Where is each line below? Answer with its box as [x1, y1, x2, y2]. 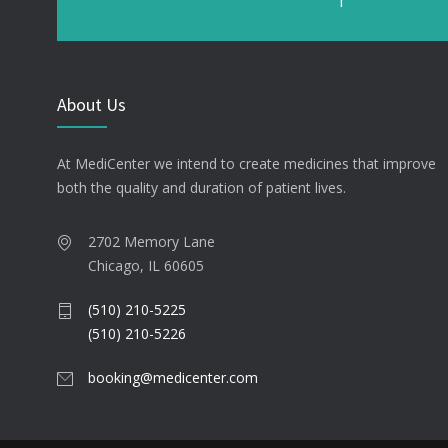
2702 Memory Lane [88, 232, 215, 251]
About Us [57, 93, 126, 116]
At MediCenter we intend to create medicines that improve [57, 154, 436, 173]
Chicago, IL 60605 [88, 256, 204, 275]
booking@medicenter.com [88, 368, 258, 387]
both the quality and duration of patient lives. [57, 178, 346, 197]
